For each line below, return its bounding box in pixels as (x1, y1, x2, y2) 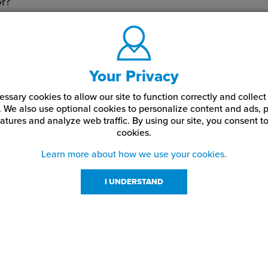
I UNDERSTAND (105, 177, 163, 187)
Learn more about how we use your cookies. (41, 148, 227, 160)
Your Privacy (89, 67, 179, 86)
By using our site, (132, 115, 204, 127)
